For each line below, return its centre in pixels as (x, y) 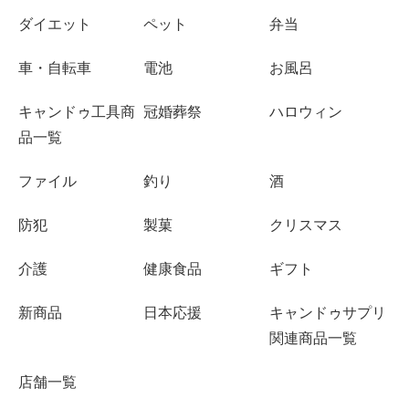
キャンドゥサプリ (327, 313)
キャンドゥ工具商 (77, 112)
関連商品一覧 (313, 339)
